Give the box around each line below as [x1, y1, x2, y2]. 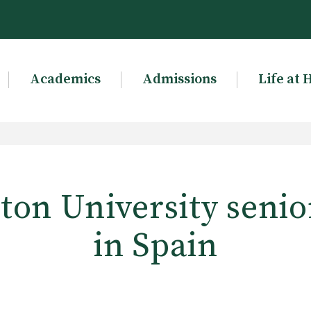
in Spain [93, 226, 218, 267]
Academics [29, 71, 101, 88]
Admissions [142, 71, 217, 88]
